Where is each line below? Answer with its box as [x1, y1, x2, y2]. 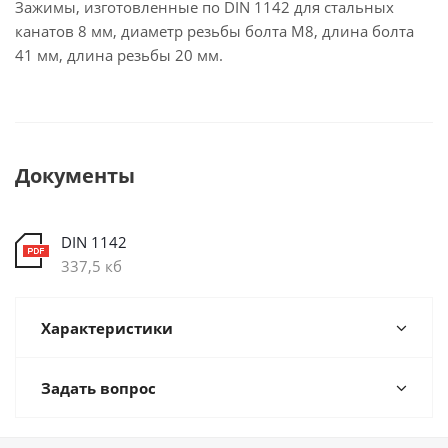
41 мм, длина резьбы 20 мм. [15, 45, 223, 65]
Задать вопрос [41, 378, 156, 398]
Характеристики [41, 318, 173, 338]
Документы [15, 162, 135, 189]
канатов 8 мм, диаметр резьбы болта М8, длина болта [15, 21, 414, 41]
